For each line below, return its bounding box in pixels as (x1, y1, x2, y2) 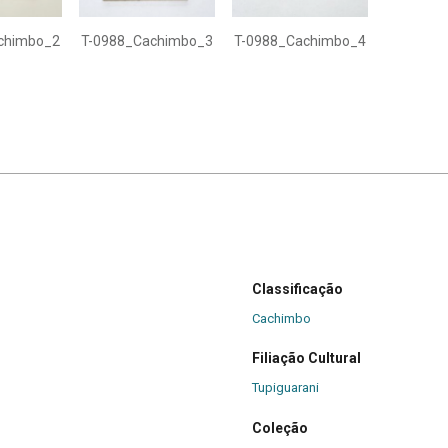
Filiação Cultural (252, 350, 361, 367)
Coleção (252, 419, 308, 436)
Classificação (252, 280, 343, 297)
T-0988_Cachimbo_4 (233, 33, 366, 49)
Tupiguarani (252, 380, 319, 396)
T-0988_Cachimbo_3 (80, 33, 213, 49)
